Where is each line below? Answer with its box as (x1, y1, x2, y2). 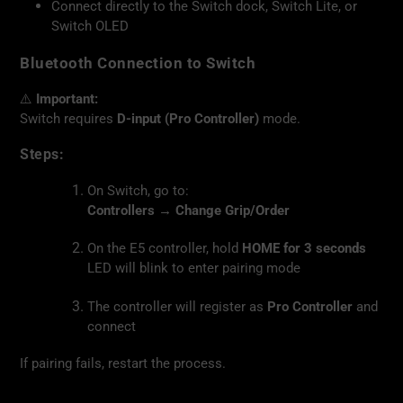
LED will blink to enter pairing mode (87, 260, 300, 277)
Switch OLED (51, 18, 129, 34)
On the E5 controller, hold (87, 240, 242, 257)
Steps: (20, 146, 64, 164)
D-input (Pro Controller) (117, 110, 259, 127)
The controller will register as (87, 298, 267, 315)
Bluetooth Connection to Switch (20, 54, 255, 73)
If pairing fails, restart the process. (20, 355, 226, 372)
